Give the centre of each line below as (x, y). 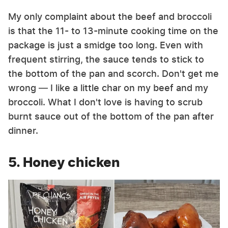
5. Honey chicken (64, 162)
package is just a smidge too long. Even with (106, 45)
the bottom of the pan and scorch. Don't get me (113, 73)
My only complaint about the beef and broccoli (110, 16)
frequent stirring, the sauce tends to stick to (106, 59)
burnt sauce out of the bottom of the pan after (111, 116)
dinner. (23, 130)
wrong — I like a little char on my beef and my (108, 88)
